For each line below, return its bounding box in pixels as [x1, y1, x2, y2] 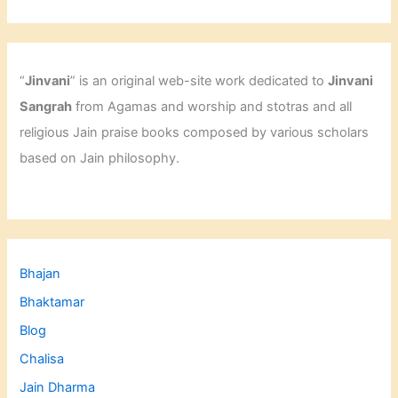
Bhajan [20, 266, 61, 283]
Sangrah [20, 98, 73, 115]
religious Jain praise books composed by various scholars [20, 123, 370, 140]
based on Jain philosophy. [20, 149, 180, 166]
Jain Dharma [20, 379, 96, 396]
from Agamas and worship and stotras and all [72, 98, 353, 115]
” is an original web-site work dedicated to [70, 72, 329, 89]
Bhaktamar [20, 294, 85, 311]
